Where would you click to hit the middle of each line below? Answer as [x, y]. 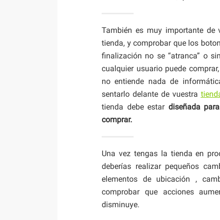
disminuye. [121, 204]
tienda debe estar [135, 107]
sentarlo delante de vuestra [151, 94]
